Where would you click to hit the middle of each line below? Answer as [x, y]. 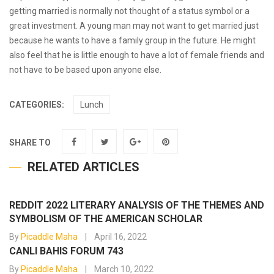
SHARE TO [30, 143]
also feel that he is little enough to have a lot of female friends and [137, 55]
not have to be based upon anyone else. [85, 70]
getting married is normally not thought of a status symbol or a [129, 11]
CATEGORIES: [37, 105]
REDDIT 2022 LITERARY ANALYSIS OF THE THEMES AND [137, 205]
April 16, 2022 [120, 237]
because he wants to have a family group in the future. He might [132, 40]
